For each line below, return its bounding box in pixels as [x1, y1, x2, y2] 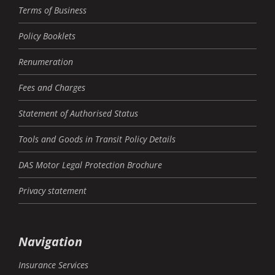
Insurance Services [18, 258, 88, 271]
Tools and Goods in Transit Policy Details [18, 133, 176, 145]
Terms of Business [18, 4, 87, 16]
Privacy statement [18, 184, 87, 196]
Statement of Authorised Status [18, 107, 138, 119]
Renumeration [18, 55, 73, 68]
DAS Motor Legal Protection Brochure [18, 158, 162, 171]
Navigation [18, 233, 82, 250]
